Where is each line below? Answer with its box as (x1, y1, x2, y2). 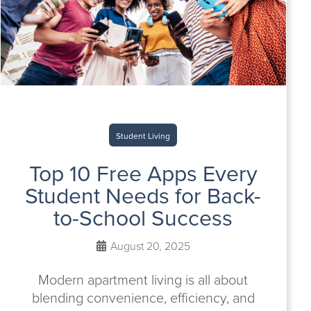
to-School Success (53, 201, 233, 235)
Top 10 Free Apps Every (28, 157, 258, 190)
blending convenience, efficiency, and (31, 287, 255, 308)
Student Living (116, 130, 171, 142)
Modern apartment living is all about (38, 269, 249, 290)
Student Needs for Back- (25, 179, 262, 212)
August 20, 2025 (107, 238, 190, 254)
